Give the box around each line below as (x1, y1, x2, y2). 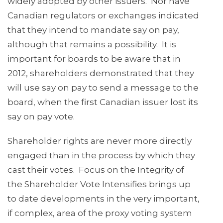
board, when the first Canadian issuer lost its (7, 97, 198, 108)
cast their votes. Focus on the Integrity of (7, 165, 184, 175)
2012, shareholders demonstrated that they (7, 68, 194, 79)
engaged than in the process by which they (7, 150, 195, 161)
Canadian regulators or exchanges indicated (7, 10, 199, 21)
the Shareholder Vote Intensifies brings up (7, 179, 191, 190)
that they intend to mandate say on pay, (7, 25, 179, 35)
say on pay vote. (7, 111, 75, 122)
